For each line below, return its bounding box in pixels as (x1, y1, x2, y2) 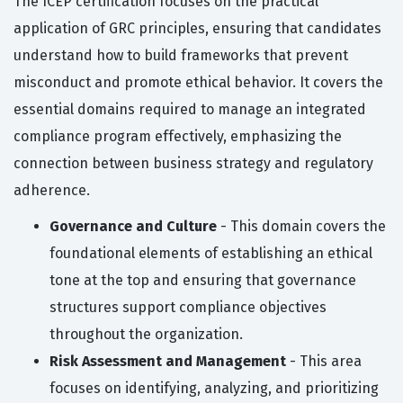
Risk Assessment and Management (49, 353, 286, 371)
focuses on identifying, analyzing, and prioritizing (49, 380, 379, 398)
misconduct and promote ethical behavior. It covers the (13, 74, 383, 92)
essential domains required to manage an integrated (13, 101, 366, 119)
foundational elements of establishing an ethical (49, 245, 372, 263)
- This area (286, 353, 362, 371)
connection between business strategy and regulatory (13, 155, 373, 173)
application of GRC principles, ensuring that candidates (13, 20, 381, 38)
